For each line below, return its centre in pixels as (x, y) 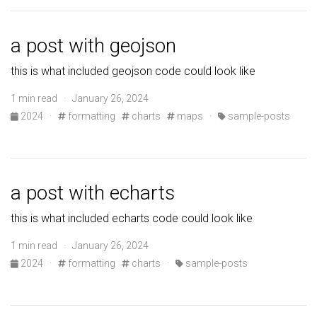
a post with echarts (93, 193)
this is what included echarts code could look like (132, 219)
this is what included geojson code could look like (133, 71)
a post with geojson (93, 46)
